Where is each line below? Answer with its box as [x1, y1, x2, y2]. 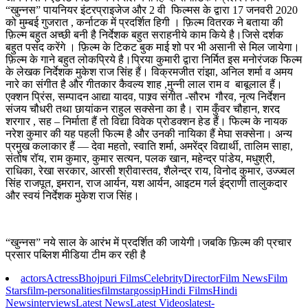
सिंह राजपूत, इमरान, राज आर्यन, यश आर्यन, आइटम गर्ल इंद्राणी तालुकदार [5, 177, 287, 190]
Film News [219, 272, 267, 285]
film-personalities [27, 285, 101, 297]
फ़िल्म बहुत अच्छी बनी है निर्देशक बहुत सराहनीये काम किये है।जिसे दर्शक [5, 29, 283, 41]
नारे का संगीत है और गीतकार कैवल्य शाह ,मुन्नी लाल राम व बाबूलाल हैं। [5, 78, 283, 91]
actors [21, 272, 46, 285]
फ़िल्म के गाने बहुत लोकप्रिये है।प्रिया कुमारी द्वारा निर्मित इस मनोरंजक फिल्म [5, 54, 302, 66]
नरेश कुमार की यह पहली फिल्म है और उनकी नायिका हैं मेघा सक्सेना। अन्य [5, 128, 292, 140]
